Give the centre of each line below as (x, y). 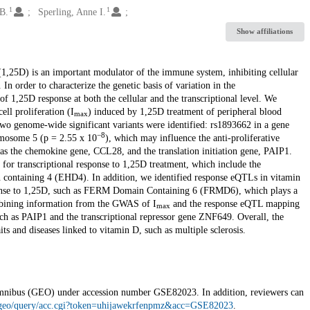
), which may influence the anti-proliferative (192, 138)
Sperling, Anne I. (72, 12)
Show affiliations (265, 31)
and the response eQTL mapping (235, 203)
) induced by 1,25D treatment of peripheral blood (184, 111)
